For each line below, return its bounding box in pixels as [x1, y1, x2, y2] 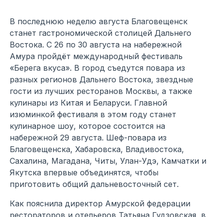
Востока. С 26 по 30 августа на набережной [10, 40, 182, 50]
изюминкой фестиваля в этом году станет [10, 109, 176, 120]
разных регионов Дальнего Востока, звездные [10, 75, 193, 85]
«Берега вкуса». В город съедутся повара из [10, 63, 185, 73]
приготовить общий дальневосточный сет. [10, 179, 179, 189]
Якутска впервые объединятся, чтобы [10, 168, 158, 178]
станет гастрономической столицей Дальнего [10, 28, 191, 38]
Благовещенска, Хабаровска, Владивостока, [10, 144, 184, 155]
